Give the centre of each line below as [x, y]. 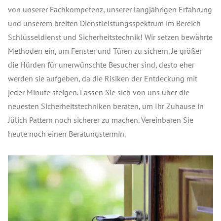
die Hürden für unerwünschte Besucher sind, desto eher [101, 65]
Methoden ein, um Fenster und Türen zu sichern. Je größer [105, 51]
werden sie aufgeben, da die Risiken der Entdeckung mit [103, 78]
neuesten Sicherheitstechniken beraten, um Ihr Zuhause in [106, 106]
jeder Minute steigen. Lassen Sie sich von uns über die [99, 92]
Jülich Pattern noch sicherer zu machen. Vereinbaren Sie [101, 120]
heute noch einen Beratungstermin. [67, 134]
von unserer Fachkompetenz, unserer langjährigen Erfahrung [110, 9]
